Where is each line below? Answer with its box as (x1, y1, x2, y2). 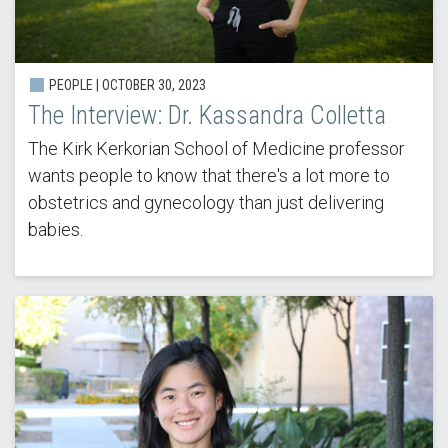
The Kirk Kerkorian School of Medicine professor (27, 138, 405, 160)
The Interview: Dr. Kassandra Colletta (27, 101, 386, 131)
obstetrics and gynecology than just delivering (27, 192, 384, 214)
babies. (27, 219, 83, 241)
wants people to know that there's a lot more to (27, 165, 390, 187)
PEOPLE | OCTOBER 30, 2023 (45, 77, 206, 94)
